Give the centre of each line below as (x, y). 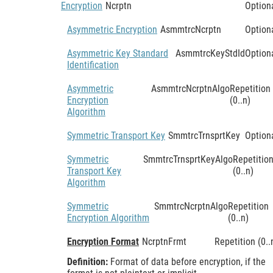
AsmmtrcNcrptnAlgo (190, 88)
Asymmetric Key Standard (118, 53)
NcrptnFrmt (164, 241)
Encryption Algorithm (108, 218)
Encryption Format (103, 241)
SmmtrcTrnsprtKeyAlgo (188, 159)
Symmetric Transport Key (116, 135)
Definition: (89, 261)
